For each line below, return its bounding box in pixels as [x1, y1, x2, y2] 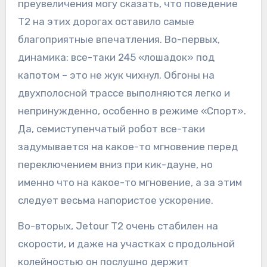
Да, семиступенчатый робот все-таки [17, 123, 205, 135]
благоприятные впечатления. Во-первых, [17, 33, 220, 46]
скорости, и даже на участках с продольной [17, 238, 235, 250]
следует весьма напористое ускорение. [17, 194, 213, 207]
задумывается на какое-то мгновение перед [17, 141, 238, 153]
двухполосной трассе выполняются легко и [17, 87, 230, 100]
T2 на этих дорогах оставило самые [17, 15, 194, 28]
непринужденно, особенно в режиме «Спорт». [17, 105, 246, 117]
